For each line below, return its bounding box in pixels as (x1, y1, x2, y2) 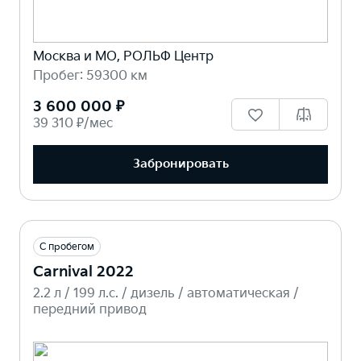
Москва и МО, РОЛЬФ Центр (33, 48, 214, 64)
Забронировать (132, 156, 229, 172)
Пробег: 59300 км (33, 68, 147, 84)
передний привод (33, 301, 147, 317)
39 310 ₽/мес (33, 115, 113, 131)
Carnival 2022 (33, 263, 134, 280)
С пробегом (39, 240, 94, 253)
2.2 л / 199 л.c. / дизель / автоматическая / (33, 285, 299, 301)
